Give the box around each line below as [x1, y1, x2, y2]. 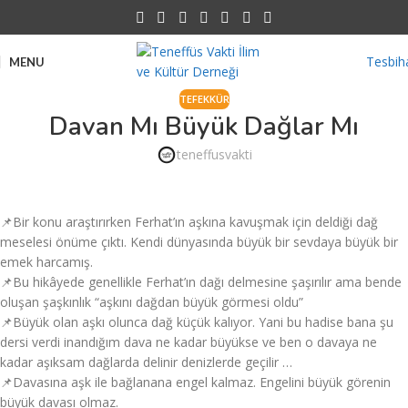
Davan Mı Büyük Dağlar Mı [49, 109, 359, 145]
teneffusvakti [176, 146, 252, 164]
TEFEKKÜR [178, 92, 229, 106]
